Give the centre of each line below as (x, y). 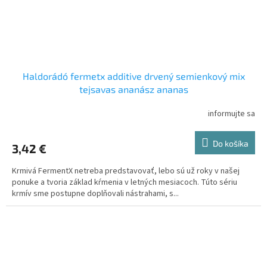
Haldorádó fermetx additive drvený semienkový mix (133, 76)
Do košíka (231, 144)
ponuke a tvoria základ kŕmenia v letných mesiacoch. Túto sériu (125, 183)
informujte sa (232, 114)
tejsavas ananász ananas (133, 89)
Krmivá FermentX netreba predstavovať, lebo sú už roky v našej (126, 171)
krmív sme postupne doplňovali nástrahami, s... (95, 194)
